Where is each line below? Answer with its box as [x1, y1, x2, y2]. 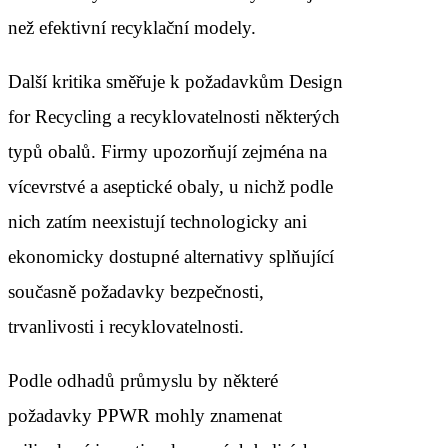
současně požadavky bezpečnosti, [8, 280, 264, 302]
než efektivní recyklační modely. [8, 16, 256, 38]
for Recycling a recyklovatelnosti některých [8, 105, 340, 127]
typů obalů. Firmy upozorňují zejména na [8, 140, 327, 162]
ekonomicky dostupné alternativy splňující [8, 245, 334, 267]
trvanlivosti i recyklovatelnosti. [8, 315, 244, 337]
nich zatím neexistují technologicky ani [8, 210, 307, 232]
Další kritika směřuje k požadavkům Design [8, 70, 343, 92]
